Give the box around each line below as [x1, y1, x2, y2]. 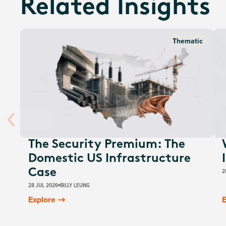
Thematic [173, 36, 203, 46]
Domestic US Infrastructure [28, 153, 191, 165]
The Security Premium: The [28, 139, 185, 151]
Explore [28, 194, 55, 206]
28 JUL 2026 [28, 181, 58, 190]
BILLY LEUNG [60, 181, 90, 190]
